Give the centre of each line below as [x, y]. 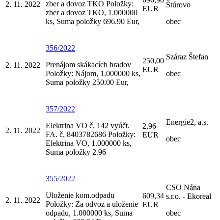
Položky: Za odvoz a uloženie [92, 204]
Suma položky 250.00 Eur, [87, 82]
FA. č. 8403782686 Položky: [91, 134]
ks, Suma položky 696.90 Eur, [93, 21]
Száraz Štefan [187, 56]
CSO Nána [183, 187]
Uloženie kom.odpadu [80, 195]
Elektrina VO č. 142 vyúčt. [88, 125]
